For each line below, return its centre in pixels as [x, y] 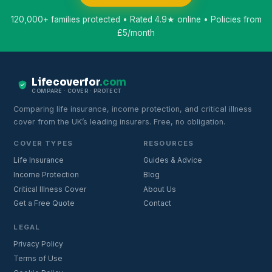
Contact [157, 203]
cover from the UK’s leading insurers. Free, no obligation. [120, 122]
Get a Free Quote [44, 203]
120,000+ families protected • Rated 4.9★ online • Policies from [136, 19]
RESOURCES [169, 144]
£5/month [136, 32]
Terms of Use [38, 259]
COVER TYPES [43, 144]
